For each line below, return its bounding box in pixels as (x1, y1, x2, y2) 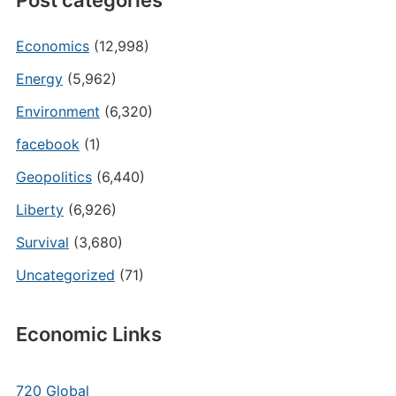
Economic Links (15, 323, 162, 346)
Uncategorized (15, 266, 115, 284)
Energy (15, 70, 63, 88)
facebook (15, 135, 80, 153)
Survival (15, 233, 69, 251)
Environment (15, 103, 100, 120)
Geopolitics (15, 168, 92, 186)
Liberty (15, 201, 64, 218)
